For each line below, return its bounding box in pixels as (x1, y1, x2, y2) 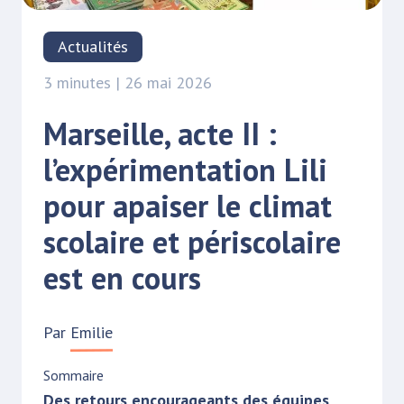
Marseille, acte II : (43, 113, 277, 153)
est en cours (43, 257, 201, 298)
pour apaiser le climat (43, 185, 332, 225)
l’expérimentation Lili (43, 149, 327, 189)
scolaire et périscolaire (43, 221, 341, 262)
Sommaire (43, 365, 104, 384)
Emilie (70, 321, 113, 343)
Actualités (58, 35, 128, 57)
